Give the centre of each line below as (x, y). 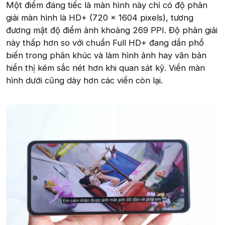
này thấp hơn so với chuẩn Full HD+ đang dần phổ (105, 42)
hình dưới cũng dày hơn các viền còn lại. (84, 80)
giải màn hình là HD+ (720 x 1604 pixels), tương (100, 17)
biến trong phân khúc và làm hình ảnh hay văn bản (106, 55)
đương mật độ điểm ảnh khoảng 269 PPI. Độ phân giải (112, 30)
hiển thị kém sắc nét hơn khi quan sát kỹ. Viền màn (105, 68)
